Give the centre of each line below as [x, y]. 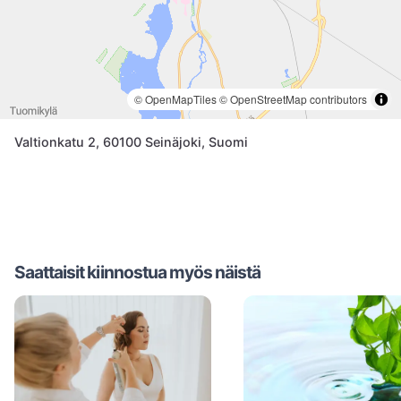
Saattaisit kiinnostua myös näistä [138, 272]
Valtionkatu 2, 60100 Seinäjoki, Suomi [131, 141]
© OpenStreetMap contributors [293, 98]
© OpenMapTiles [175, 98]
